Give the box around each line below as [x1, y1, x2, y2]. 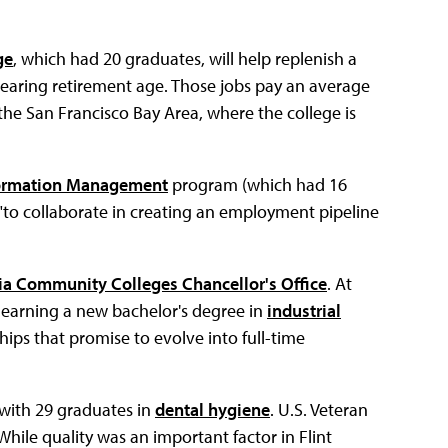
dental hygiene [155, 398, 270, 422]
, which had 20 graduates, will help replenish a [13, 47, 357, 71]
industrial [267, 299, 341, 323]
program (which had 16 [168, 173, 347, 197]
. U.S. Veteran [270, 398, 368, 422]
